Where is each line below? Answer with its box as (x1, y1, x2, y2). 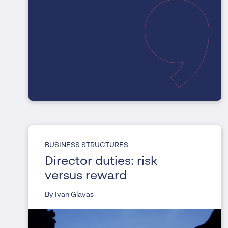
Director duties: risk (45, 156, 157, 168)
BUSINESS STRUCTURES (45, 141, 128, 149)
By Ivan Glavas (45, 191, 94, 199)
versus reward (45, 170, 127, 183)
